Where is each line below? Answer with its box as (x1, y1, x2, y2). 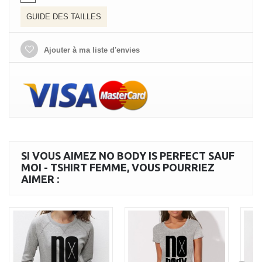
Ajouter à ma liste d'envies (42, 46, 140, 54)
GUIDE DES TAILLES (26, 12, 101, 21)
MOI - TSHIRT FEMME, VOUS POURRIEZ (21, 161, 215, 173)
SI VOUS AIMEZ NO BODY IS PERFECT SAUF (21, 150, 235, 161)
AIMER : (21, 173, 59, 185)
